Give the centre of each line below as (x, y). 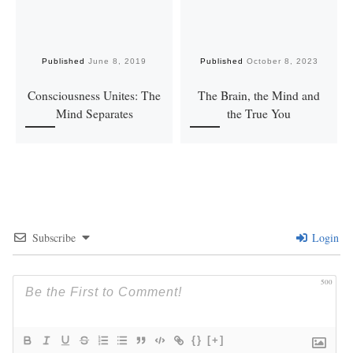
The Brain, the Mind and (259, 96)
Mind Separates (94, 114)
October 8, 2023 (282, 61)
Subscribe (54, 237)
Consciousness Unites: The (94, 96)
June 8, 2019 (117, 61)
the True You (259, 114)
